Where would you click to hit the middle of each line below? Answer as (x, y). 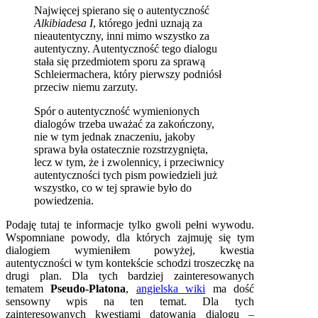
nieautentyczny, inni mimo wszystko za (122, 35)
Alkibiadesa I (64, 23)
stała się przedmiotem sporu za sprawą (120, 61)
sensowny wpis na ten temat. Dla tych (130, 301)
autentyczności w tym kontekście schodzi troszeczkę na (130, 263)
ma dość (230, 288)
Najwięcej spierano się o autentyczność (122, 10)
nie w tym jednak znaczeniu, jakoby (115, 136)
